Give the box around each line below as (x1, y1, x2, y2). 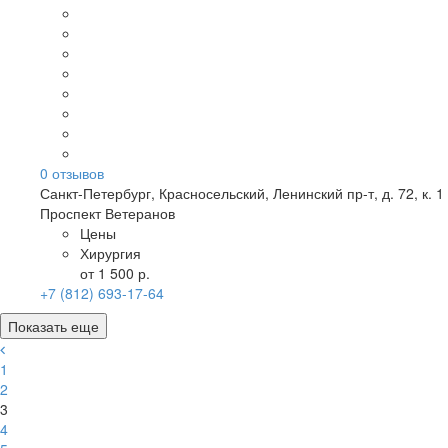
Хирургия (80, 243, 141, 263)
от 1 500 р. (80, 263, 150, 283)
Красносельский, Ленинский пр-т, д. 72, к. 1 (159, 183, 444, 203)
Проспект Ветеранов (40, 203, 175, 223)
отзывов (48, 163, 104, 183)
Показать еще (8, 316, 99, 336)
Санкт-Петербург (40, 183, 151, 203)
